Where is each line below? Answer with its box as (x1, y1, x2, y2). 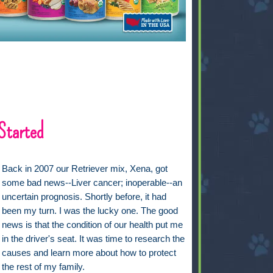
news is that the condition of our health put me (2, 220, 183, 230)
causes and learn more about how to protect (2, 248, 177, 258)
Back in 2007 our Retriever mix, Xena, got (2, 164, 168, 174)
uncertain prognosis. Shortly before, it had (2, 192, 167, 202)
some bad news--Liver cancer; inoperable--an (2, 178, 183, 188)
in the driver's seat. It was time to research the (2, 234, 185, 244)
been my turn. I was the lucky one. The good (2, 206, 179, 216)
